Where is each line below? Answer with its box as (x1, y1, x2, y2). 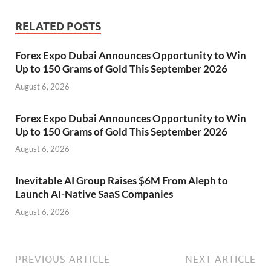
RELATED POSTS (15, 20, 101, 33)
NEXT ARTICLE (185, 253, 256, 264)
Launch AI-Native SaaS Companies (15, 188, 173, 201)
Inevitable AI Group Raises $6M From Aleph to (15, 174, 228, 188)
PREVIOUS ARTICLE (15, 253, 110, 264)
